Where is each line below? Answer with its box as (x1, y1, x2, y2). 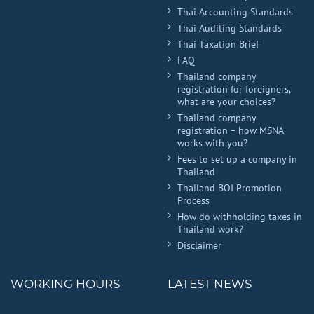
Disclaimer (177, 238, 221, 252)
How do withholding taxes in (177, 210, 302, 223)
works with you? (177, 136, 247, 149)
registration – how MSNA (177, 123, 283, 137)
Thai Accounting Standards (177, 5, 293, 18)
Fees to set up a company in (177, 152, 297, 165)
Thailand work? (177, 222, 243, 235)
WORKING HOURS (11, 276, 120, 291)
